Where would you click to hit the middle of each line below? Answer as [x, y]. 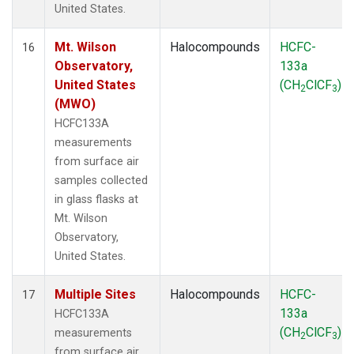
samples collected [101, 180]
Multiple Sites [95, 294]
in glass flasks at [96, 199]
